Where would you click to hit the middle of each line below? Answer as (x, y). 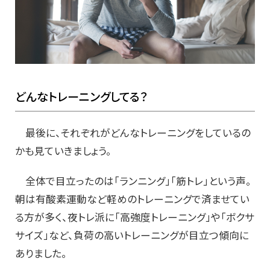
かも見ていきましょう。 (63, 151)
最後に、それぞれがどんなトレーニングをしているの (133, 133)
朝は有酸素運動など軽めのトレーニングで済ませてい (132, 199)
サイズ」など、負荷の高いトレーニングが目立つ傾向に (132, 235)
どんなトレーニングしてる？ (82, 97)
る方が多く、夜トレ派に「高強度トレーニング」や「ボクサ (135, 217)
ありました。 (41, 253)
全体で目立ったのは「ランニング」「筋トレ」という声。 (133, 181)
